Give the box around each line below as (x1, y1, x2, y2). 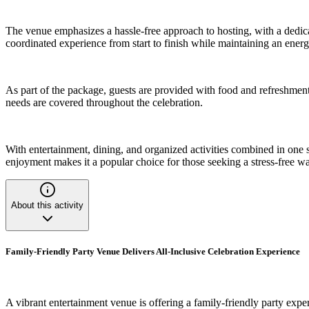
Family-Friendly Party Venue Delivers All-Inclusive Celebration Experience (6, 246, 300, 257)
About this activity (11, 200, 83, 211)
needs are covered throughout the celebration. (6, 97, 203, 109)
